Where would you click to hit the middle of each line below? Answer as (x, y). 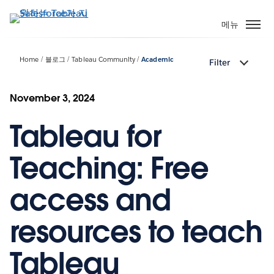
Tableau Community (103, 60)
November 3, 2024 (53, 98)
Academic (157, 60)
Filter (220, 63)
